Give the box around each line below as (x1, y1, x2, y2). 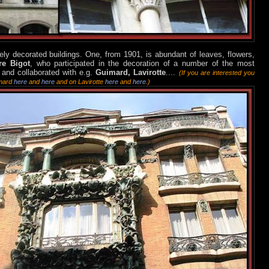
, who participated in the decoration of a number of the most (29, 59, 255, 68)
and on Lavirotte (55, 78, 105, 86)
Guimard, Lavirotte (95, 68, 166, 77)
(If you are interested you (178, 69, 255, 77)
